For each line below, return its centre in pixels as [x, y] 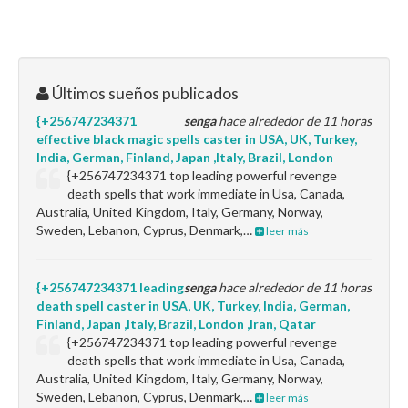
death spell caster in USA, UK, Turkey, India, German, [193, 306]
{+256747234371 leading [110, 287]
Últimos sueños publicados [144, 93]
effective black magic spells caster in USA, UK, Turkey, [197, 139]
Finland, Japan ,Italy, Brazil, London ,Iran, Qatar [176, 324]
